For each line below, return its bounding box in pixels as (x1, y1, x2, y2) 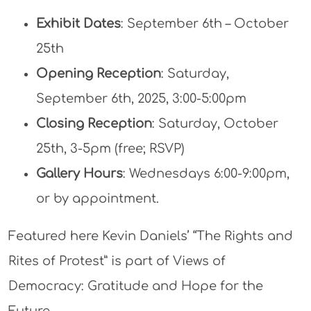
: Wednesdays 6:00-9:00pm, (122, 166, 289, 180)
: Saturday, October (151, 116, 278, 131)
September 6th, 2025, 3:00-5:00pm (35, 91, 246, 106)
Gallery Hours (35, 166, 123, 180)
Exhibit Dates (35, 16, 121, 31)
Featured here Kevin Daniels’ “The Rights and (8, 228, 293, 243)
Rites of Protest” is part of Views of (8, 253, 226, 268)
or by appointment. (35, 191, 159, 205)
